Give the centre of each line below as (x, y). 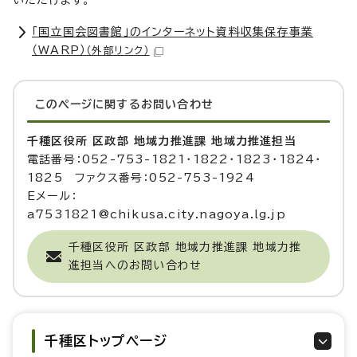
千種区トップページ (106, 341)
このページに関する (88, 105)
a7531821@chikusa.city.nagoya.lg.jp (157, 215)
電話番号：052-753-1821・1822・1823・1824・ (175, 160)
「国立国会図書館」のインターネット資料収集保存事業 (173, 32)
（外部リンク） (118, 51)
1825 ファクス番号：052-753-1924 (141, 178)
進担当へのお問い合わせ (135, 266)
